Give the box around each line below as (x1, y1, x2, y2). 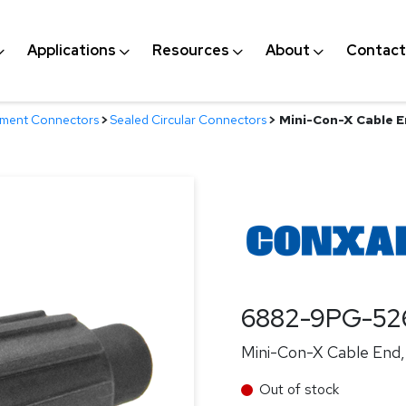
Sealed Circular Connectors (110, 111, 266, 128)
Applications (26, 41, 116, 60)
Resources (151, 41, 229, 60)
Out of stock (259, 380, 339, 399)
